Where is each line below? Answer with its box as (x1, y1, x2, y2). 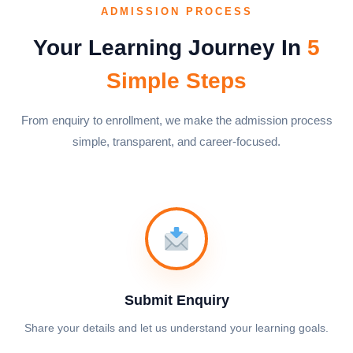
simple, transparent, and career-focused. (72, 135, 281, 148)
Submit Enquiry (124, 292, 229, 308)
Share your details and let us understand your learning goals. (24, 321, 329, 334)
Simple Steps (106, 69, 247, 93)
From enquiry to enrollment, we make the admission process (20, 113, 333, 127)
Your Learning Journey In (33, 35, 307, 60)
